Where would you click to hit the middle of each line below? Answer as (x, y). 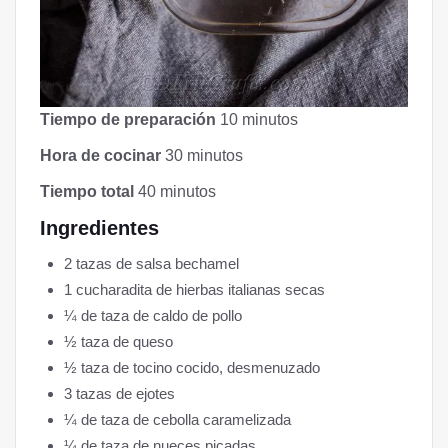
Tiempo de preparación (128, 120)
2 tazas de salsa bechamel (151, 264)
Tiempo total (87, 192)
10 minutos (257, 120)
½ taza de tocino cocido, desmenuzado (192, 368)
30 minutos (202, 156)
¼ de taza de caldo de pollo (153, 316)
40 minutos (175, 192)
